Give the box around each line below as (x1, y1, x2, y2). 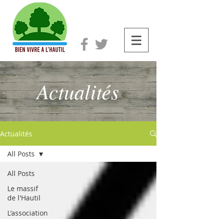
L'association (7, 208, 48, 218)
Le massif (7, 184, 38, 193)
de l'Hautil (7, 193, 41, 202)
